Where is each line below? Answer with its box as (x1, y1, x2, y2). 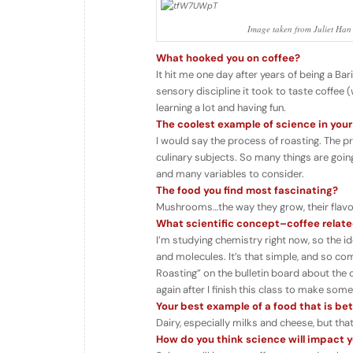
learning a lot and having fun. (156, 101, 286, 115)
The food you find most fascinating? (156, 184, 338, 198)
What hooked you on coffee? (156, 51, 300, 65)
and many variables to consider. (156, 167, 304, 181)
